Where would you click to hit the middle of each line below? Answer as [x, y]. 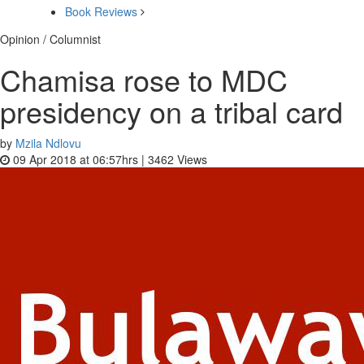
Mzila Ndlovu [48, 143]
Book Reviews [101, 11]
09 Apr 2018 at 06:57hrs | [79, 159]
